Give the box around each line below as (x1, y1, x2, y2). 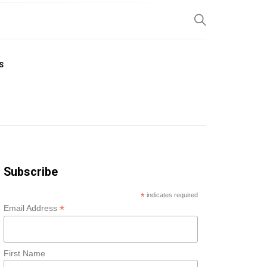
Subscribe (4, 164, 58, 179)
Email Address (4, 203, 60, 213)
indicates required (145, 191, 198, 198)
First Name (4, 248, 46, 258)
